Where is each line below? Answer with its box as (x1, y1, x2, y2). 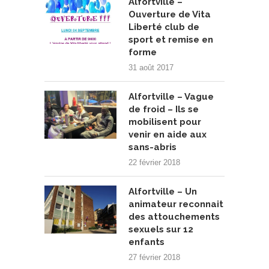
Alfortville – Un (128, 186, 197, 197)
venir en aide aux (128, 128, 207, 140)
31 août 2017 (128, 62, 174, 72)
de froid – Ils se (128, 103, 199, 115)
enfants (128, 236, 165, 247)
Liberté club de (128, 21, 199, 32)
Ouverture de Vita (128, 8, 211, 20)
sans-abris (128, 141, 177, 153)
